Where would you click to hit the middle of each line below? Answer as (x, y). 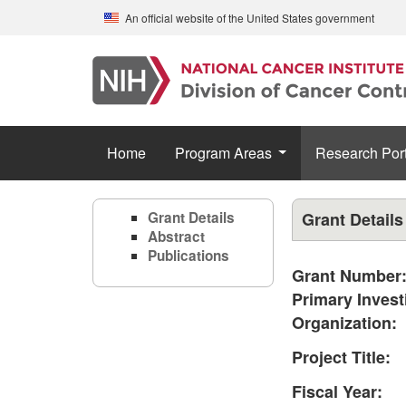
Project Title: (341, 357)
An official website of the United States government (250, 17)
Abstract (176, 237)
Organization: (344, 323)
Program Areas (223, 153)
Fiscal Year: (337, 391)
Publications (188, 256)
